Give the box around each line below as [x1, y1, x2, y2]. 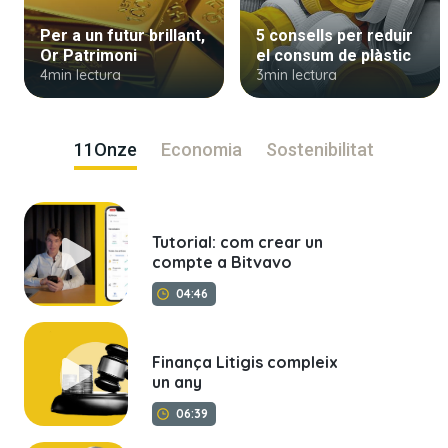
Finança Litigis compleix [152, 351, 338, 372]
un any [152, 371, 202, 392]
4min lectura [40, 65, 121, 84]
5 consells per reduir [256, 25, 413, 45]
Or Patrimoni [40, 45, 137, 65]
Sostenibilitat [266, 138, 374, 160]
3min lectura [256, 65, 337, 84]
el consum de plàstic [256, 45, 411, 65]
